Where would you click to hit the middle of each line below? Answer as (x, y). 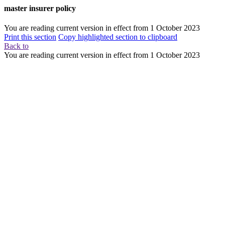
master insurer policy (40, 8)
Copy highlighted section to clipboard (118, 37)
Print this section (30, 37)
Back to (16, 46)
